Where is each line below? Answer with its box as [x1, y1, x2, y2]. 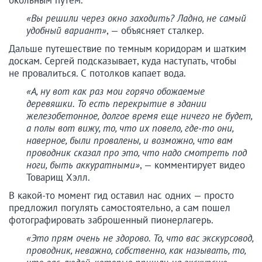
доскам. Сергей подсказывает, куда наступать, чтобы [9, 54, 236, 68]
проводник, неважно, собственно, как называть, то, [26, 244, 246, 257]
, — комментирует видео [140, 158, 245, 172]
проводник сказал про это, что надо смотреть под [26, 146, 247, 160]
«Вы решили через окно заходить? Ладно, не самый [26, 12, 246, 25]
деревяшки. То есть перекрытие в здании [26, 97, 206, 111]
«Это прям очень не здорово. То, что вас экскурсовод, [26, 232, 253, 245]
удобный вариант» [26, 24, 106, 37]
